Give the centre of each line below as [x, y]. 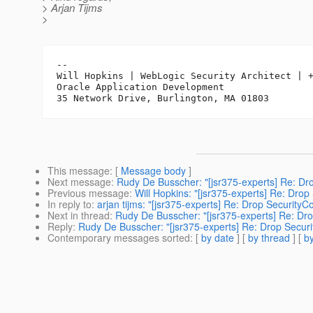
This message [79, 171]
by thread [269, 238]
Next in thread [79, 216]
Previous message [88, 193]
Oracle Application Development [140, 87]
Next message [79, 182]
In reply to [70, 204]
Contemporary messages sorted [119, 238]
